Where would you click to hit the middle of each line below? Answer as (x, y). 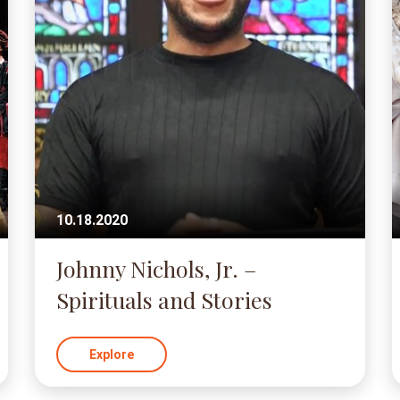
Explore (111, 354)
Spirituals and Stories (164, 300)
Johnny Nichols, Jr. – (156, 268)
